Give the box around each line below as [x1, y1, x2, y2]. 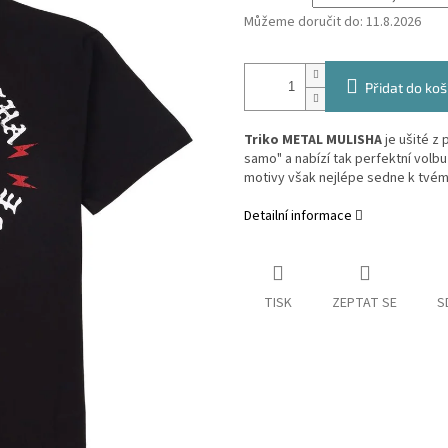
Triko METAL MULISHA [244, 130, 385, 151]
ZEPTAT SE [332, 293, 397, 314]
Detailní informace [244, 206, 352, 227]
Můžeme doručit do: [244, 12, 363, 33]
